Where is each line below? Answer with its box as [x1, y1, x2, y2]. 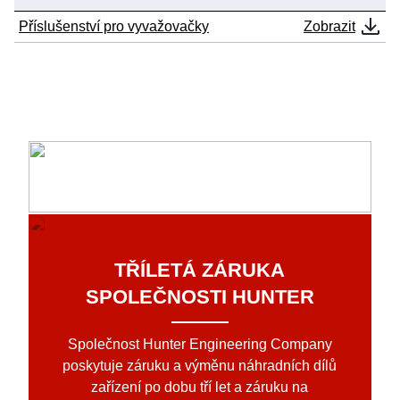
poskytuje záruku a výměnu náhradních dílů [62, 358, 337, 374]
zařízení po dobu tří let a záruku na [91, 379, 309, 396]
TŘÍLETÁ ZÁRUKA [114, 258, 286, 281]
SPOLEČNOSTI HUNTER [85, 285, 314, 308]
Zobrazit [304, 18, 355, 34]
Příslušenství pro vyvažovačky [19, 18, 209, 34]
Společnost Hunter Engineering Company [67, 337, 332, 353]
